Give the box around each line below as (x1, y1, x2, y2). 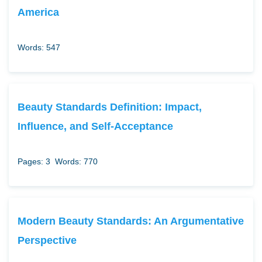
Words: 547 (18, 42, 60, 52)
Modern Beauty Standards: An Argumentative (18, 214, 244, 227)
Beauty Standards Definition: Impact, (18, 100, 202, 113)
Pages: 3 (18, 156, 50, 166)
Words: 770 (55, 156, 98, 166)
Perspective (18, 233, 77, 246)
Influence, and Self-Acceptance (18, 119, 173, 132)
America (18, 5, 59, 18)
